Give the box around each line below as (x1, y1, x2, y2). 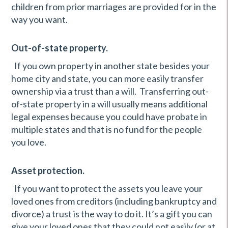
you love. (11, 136, 46, 148)
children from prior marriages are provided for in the (11, 1, 216, 12)
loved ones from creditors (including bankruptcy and (11, 195, 217, 207)
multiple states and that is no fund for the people (11, 124, 202, 135)
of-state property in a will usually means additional (11, 98, 208, 109)
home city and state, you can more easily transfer (11, 73, 204, 84)
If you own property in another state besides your (11, 60, 210, 71)
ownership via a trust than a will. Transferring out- (11, 85, 209, 97)
